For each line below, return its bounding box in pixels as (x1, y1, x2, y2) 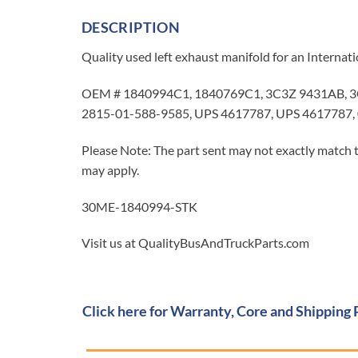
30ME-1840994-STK (82, 198, 197, 214)
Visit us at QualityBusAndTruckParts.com (82, 235, 309, 251)
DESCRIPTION (82, 18, 180, 37)
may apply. (82, 161, 139, 177)
